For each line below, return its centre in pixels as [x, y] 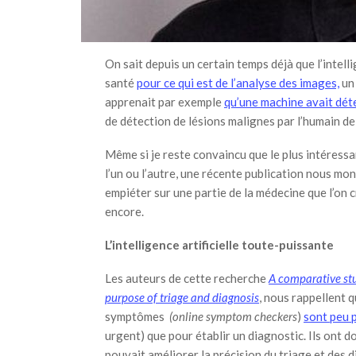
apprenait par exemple [164, 102]
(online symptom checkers [233, 316]
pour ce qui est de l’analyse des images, [238, 83]
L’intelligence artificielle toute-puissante [219, 245]
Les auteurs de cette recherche [187, 278]
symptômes [137, 316]
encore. [124, 211]
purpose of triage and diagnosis [182, 297]
